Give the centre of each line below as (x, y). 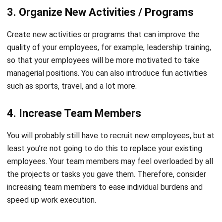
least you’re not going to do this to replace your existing (105, 119)
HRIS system (30, 210)
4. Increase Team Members (74, 84)
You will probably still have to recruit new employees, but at (111, 107)
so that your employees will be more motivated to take (103, 31)
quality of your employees (52, 18)
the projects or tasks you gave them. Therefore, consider (107, 145)
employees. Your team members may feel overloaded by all (110, 132)
